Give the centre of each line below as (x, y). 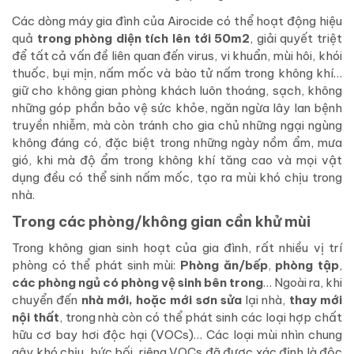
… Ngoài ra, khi (303, 283)
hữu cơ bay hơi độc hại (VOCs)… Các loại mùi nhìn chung (177, 335)
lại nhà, (265, 300)
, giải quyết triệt (296, 39)
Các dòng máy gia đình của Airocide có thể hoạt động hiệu (177, 21)
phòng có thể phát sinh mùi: (94, 265)
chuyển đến (47, 300)
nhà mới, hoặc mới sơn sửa (161, 300)
